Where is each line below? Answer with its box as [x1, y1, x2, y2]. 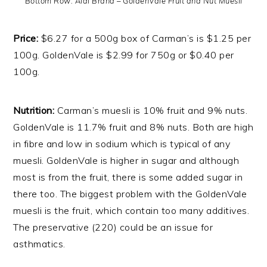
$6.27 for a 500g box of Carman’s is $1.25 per [38, 32, 252, 45]
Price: [13, 32, 39, 45]
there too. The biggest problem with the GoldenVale [13, 188, 247, 200]
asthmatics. [13, 238, 66, 250]
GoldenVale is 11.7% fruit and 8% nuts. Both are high [13, 121, 254, 133]
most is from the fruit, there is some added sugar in [13, 171, 243, 184]
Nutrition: [13, 104, 57, 117]
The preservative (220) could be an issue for [13, 221, 213, 234]
